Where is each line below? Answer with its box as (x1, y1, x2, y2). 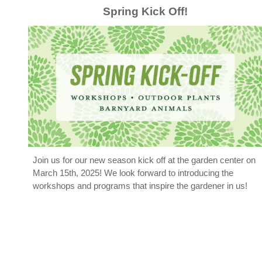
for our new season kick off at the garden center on (60, 154, 256, 165)
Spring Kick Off (102, 5, 184, 18)
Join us (32, 154, 60, 165)
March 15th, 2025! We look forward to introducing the (32, 167, 233, 178)
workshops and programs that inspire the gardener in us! (32, 180, 247, 191)
